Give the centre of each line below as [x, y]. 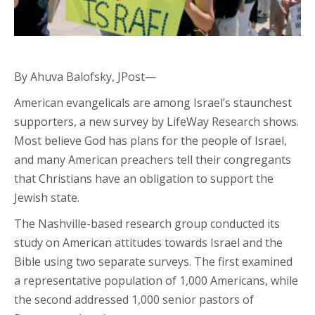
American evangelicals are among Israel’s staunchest [153, 103]
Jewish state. [47, 198]
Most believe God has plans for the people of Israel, [150, 141]
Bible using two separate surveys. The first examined [153, 262]
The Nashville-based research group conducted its [147, 224]
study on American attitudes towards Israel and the [148, 243]
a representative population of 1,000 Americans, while [156, 281]
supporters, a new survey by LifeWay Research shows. [156, 122]
